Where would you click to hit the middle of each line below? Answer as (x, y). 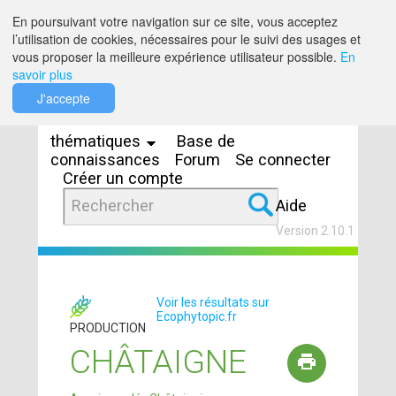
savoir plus (42, 74)
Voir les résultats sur (213, 302)
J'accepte (64, 98)
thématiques (98, 141)
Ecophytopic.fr (196, 316)
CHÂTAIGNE (159, 362)
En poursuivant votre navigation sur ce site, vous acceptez (175, 21)
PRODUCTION (108, 328)
